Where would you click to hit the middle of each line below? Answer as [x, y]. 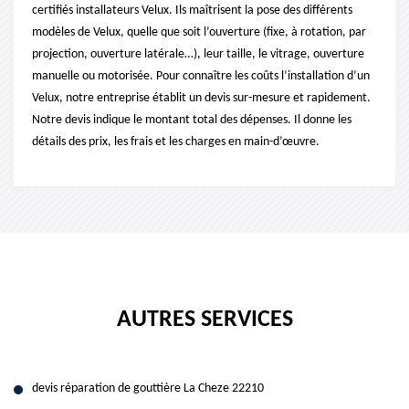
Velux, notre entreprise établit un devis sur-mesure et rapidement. [201, 98]
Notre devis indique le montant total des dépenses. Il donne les [192, 120]
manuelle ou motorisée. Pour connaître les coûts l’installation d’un [201, 76]
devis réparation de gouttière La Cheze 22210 [148, 388]
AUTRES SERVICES [204, 320]
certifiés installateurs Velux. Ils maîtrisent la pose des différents [192, 10]
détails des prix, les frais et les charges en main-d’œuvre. [176, 142]
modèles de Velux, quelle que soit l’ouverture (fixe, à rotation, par [199, 32]
